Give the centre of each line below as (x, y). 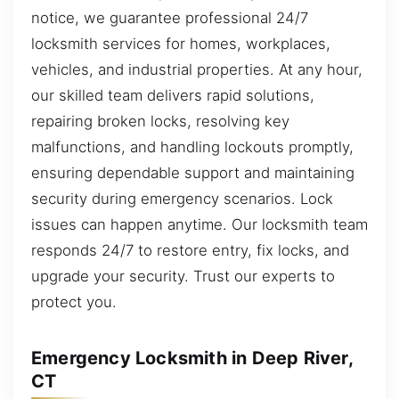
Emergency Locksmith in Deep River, (192, 358)
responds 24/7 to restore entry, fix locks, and (190, 251)
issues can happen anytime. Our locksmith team (199, 225)
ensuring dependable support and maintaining (193, 173)
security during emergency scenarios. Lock (182, 199)
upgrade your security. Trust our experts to (183, 277)
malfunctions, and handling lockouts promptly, (192, 147)
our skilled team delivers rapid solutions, (173, 96)
